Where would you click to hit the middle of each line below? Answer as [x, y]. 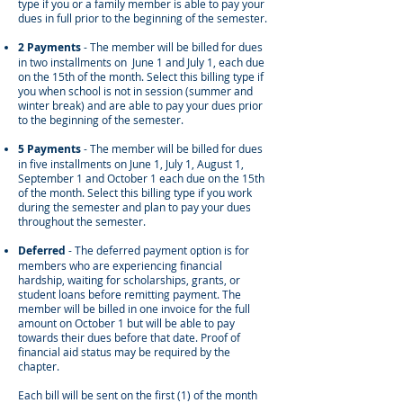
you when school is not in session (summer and [135, 91]
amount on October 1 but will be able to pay [126, 323]
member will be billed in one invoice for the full [134, 309]
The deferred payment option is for [162, 250]
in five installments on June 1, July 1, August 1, [131, 164]
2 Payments [49, 47]
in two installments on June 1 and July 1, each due [141, 62]
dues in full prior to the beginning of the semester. [144, 18]
